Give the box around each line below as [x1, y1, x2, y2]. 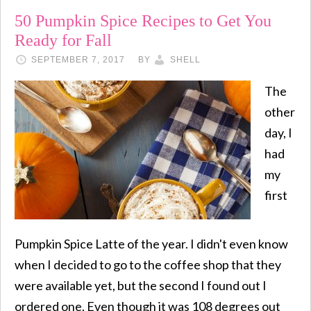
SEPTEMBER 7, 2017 [31, 55, 125, 65]
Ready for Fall [15, 31, 112, 49]
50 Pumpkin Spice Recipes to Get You [15, 12, 271, 30]
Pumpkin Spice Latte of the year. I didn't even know [15, 236, 288, 251]
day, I [264, 125, 292, 140]
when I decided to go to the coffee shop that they [15, 257, 281, 272]
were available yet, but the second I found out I [15, 278, 267, 293]
